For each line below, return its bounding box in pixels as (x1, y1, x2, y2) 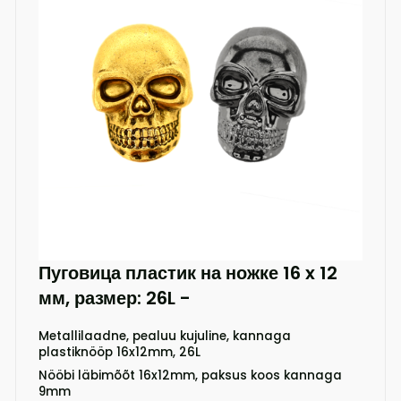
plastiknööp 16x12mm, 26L (38, 343, 200, 361)
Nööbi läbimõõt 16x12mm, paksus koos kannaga (38, 366, 342, 384)
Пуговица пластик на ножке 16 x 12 (38, 260, 337, 286)
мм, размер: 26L (38, 285, 180, 311)
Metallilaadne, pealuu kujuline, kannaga (38, 327, 291, 345)
